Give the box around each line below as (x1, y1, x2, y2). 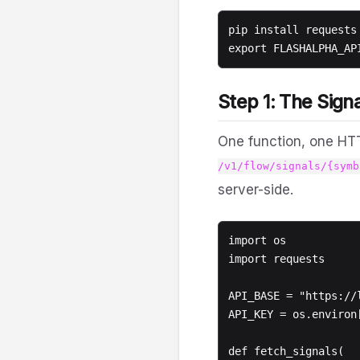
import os (228, 233, 286, 247)
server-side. (218, 181, 293, 198)
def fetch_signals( (228, 344, 344, 358)
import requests (228, 252, 325, 265)
